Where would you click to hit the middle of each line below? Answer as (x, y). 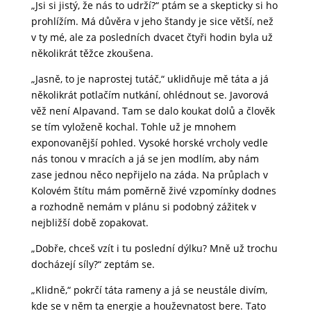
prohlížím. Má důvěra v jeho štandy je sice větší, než (152, 22)
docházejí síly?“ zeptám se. (93, 264)
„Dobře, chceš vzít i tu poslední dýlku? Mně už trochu (154, 249)
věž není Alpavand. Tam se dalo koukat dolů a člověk (153, 111)
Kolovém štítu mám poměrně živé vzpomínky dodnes (153, 191)
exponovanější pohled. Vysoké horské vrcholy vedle (149, 143)
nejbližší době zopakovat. (90, 223)
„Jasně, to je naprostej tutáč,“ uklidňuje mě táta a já (150, 79)
